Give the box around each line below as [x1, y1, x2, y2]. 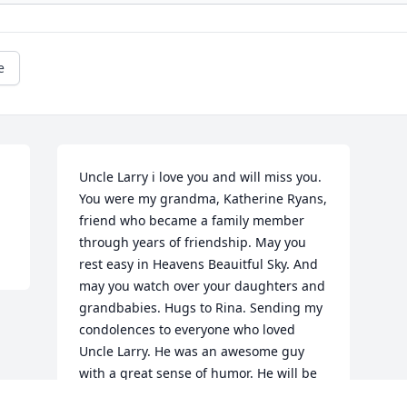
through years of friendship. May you [79, 233, 307, 252]
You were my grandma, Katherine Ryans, [79, 190, 328, 208]
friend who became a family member [79, 212, 305, 230]
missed [79, 386, 127, 404]
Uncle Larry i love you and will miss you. [79, 168, 323, 186]
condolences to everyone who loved [79, 321, 296, 339]
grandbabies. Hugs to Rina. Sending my [79, 299, 323, 317]
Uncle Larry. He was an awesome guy [79, 342, 305, 361]
